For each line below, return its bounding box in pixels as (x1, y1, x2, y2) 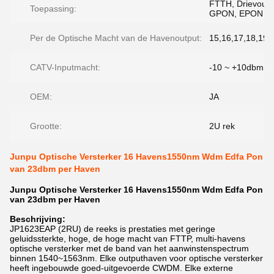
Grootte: (30, 121, 62, 131)
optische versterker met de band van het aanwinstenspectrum (10, 243, 249, 253)
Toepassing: (30, 4, 76, 13)
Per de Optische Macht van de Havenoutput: (30, 33, 202, 43)
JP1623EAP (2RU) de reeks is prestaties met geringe (10, 224, 215, 234)
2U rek (209, 121, 235, 131)
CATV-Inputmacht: (30, 62, 100, 72)
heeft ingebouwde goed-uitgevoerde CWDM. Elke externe (10, 263, 233, 273)
